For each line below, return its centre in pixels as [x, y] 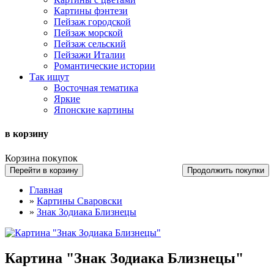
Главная [46, 190]
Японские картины [94, 109]
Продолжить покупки [226, 170]
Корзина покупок [41, 158]
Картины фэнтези [91, 10]
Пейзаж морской [88, 32]
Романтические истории [105, 65]
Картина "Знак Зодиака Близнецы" [124, 258]
